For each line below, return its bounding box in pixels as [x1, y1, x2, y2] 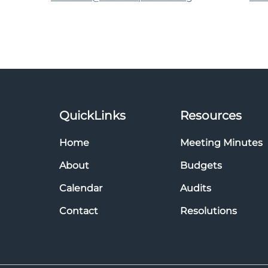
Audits [180, 182, 211, 194]
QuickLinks [59, 108, 126, 123]
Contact [59, 205, 98, 217]
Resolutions [180, 205, 237, 217]
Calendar [59, 182, 102, 194]
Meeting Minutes [180, 137, 263, 148]
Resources [180, 108, 242, 123]
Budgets [180, 160, 222, 171]
